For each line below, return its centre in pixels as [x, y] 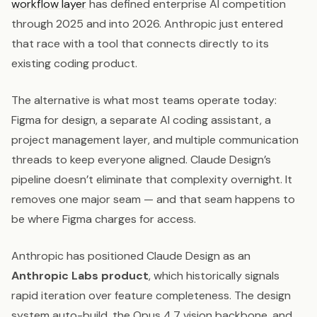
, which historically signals [214, 276]
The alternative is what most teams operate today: [144, 100]
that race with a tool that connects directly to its [140, 44]
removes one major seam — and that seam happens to [153, 200]
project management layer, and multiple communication [155, 140]
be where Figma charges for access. [104, 219]
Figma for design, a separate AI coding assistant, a [141, 120]
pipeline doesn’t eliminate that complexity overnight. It [152, 180]
